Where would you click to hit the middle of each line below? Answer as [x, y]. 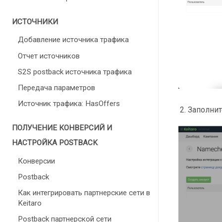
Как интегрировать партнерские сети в [84, 193]
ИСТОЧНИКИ [35, 22]
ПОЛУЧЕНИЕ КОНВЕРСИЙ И [62, 128]
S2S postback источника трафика [75, 72]
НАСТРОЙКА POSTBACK [55, 143]
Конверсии [36, 161]
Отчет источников [49, 56]
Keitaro [30, 203]
